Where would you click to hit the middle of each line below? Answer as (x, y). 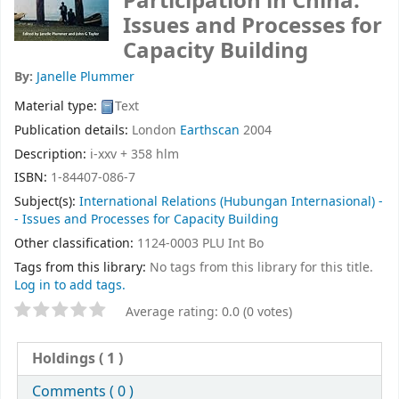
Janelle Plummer (85, 77)
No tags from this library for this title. (261, 267)
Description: (52, 154)
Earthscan (210, 130)
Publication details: (73, 130)
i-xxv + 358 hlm (134, 154)
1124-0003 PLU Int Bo (200, 243)
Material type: (57, 106)
